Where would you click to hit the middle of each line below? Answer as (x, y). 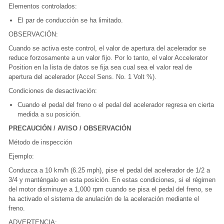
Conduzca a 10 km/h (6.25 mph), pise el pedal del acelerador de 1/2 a (109, 170)
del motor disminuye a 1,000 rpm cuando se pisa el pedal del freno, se (110, 189)
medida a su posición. (49, 114)
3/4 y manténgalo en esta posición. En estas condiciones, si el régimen (112, 180)
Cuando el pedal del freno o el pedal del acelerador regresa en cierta (116, 105)
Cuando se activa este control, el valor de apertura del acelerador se (107, 48)
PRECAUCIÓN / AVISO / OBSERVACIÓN (70, 128)
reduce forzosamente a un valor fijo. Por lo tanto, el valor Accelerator (108, 58)
